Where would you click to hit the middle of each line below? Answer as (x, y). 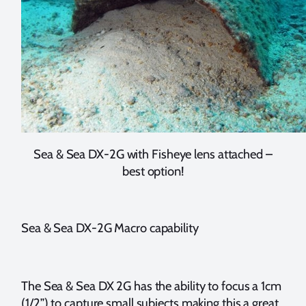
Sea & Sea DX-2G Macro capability (110, 228)
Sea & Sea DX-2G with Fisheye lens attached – (153, 154)
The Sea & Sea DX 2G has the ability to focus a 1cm (151, 286)
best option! (153, 171)
